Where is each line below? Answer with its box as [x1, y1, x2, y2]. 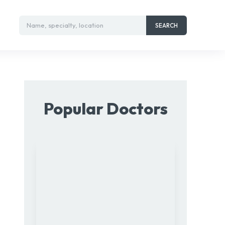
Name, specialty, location [27, 21, 104, 29]
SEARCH [155, 21, 178, 29]
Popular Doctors [43, 98, 168, 119]
